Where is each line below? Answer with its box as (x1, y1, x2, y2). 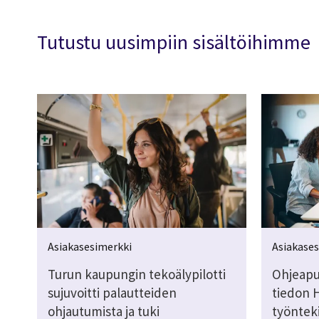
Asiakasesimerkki (48, 239, 132, 253)
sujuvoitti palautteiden (48, 283, 177, 301)
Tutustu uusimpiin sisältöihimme (37, 28, 310, 55)
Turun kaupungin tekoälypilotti (48, 265, 226, 283)
